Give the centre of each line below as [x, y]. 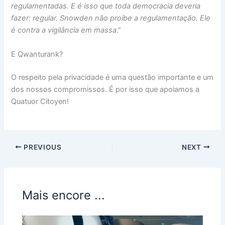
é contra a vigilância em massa [64, 30]
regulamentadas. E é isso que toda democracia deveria [106, 6]
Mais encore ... [64, 195]
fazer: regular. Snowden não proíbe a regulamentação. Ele [111, 18]
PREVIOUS [42, 147]
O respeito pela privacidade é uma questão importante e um [113, 77]
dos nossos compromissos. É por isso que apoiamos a [105, 89]
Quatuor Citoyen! [40, 101]
